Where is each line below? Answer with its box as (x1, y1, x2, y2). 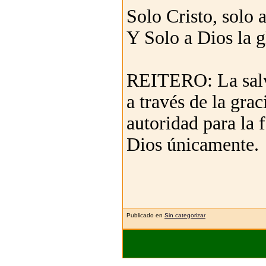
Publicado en (126, 211, 163, 218)
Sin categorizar (164, 211, 205, 218)
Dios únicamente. (126, 134, 259, 155)
